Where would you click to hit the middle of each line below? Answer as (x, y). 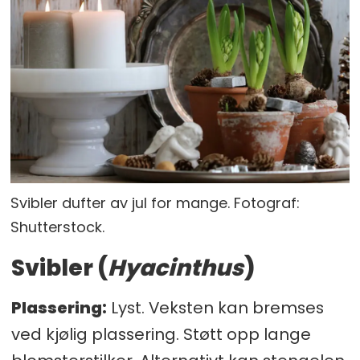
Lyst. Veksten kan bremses (215, 307)
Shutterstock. (58, 227)
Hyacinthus (175, 268)
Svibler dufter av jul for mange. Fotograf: (155, 202)
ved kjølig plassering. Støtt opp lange (161, 334)
